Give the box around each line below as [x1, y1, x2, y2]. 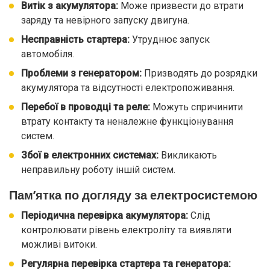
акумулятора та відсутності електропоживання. [21, 82, 234, 93]
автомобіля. [21, 48, 74, 60]
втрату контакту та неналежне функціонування [21, 116, 233, 127]
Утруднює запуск [130, 34, 210, 45]
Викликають [159, 149, 217, 161]
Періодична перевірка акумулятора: [21, 210, 188, 221]
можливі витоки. [21, 239, 97, 250]
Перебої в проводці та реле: [21, 101, 150, 113]
